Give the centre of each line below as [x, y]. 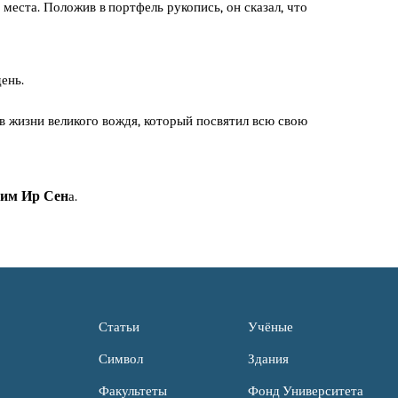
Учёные [271, 327]
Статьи [119, 327]
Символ [121, 359]
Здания [268, 359]
